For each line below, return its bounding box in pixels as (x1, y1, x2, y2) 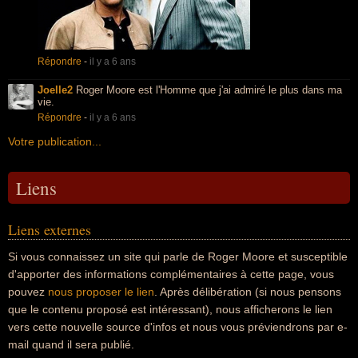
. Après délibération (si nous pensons (154, 285, 341, 298)
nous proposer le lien (48, 285, 154, 298)
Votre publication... (8, 135, 101, 148)
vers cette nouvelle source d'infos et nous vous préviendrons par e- (8, 320, 348, 333)
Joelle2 (38, 84, 73, 96)
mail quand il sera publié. (8, 338, 134, 351)
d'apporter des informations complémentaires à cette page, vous (8, 268, 334, 280)
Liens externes (8, 220, 91, 239)
